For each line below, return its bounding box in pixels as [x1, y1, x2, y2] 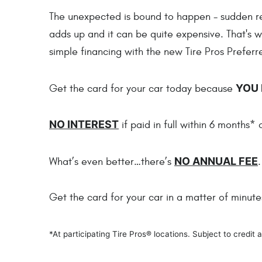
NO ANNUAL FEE [174, 154, 258, 167]
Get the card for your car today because [49, 82, 236, 95]
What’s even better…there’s [49, 155, 174, 168]
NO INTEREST [49, 118, 119, 131]
